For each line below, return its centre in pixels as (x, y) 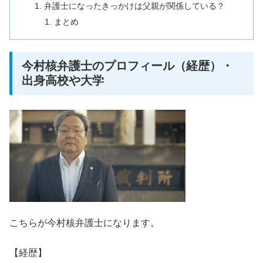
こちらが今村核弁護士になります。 (85, 223)
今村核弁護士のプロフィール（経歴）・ (127, 66)
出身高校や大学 (63, 81)
